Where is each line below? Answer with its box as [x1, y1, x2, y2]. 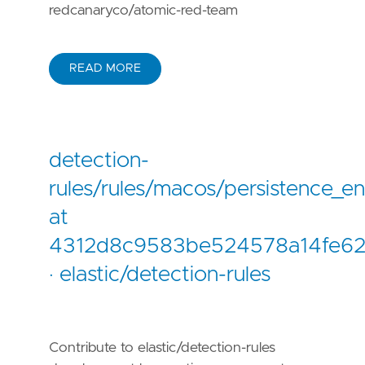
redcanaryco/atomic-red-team [49, 2, 238, 18]
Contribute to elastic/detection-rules [49, 341, 275, 356]
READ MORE [69, 62, 141, 74]
